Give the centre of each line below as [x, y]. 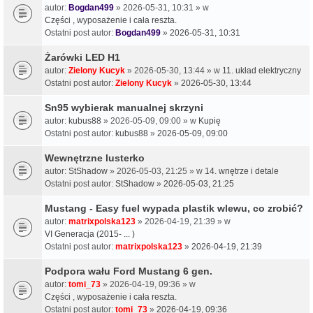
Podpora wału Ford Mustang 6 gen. [129, 271]
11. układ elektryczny [262, 70]
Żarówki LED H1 [82, 57]
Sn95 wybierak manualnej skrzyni [124, 107]
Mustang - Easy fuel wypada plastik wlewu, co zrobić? [174, 208]
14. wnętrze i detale [242, 171]
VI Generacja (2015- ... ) [90, 234]
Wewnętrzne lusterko [95, 158]
